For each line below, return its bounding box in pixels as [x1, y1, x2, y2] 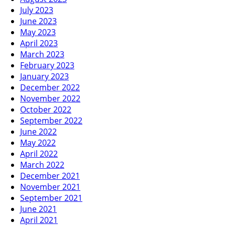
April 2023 [20, 37, 58, 49]
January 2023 [20, 70, 69, 82]
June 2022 [20, 126, 57, 137]
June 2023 [20, 15, 57, 27]
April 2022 [20, 148, 58, 159]
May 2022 [20, 137, 56, 148]
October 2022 [20, 103, 71, 115]
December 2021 [20, 170, 80, 181]
